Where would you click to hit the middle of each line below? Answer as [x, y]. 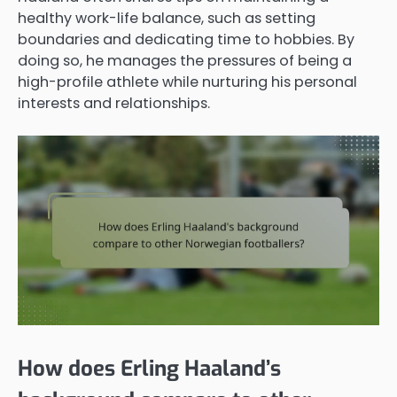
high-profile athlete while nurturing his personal [187, 82]
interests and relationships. [114, 103]
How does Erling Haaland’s [149, 368]
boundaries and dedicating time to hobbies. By [186, 39]
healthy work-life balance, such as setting [167, 18]
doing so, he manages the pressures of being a [185, 60]
